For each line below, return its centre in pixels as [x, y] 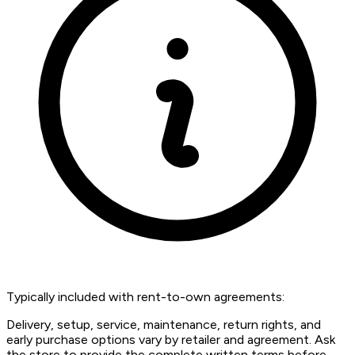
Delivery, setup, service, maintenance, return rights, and [164, 325]
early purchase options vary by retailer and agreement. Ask [171, 340]
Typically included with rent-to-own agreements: [145, 297]
